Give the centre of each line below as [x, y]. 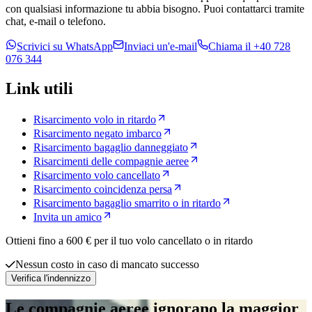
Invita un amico [68, 217]
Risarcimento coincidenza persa [103, 189]
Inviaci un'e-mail [161, 47]
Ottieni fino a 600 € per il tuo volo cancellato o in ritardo [129, 240]
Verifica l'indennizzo [51, 278]
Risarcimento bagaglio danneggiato [111, 147]
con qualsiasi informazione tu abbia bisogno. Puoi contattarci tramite [155, 9]
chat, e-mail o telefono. [56, 22]
